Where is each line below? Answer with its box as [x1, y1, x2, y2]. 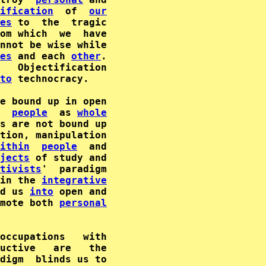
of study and [30, 152, 107, 163]
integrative [42, 175, 107, 186]
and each [12, 50, 71, 62]
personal [59, 197, 107, 208]
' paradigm [42, 163, 107, 175]
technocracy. [12, 73, 89, 84]
